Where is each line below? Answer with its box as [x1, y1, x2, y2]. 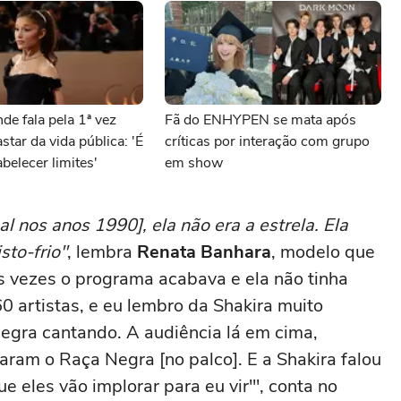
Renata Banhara [132, 240, 271, 264]
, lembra [67, 240, 132, 264]
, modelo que [271, 240, 375, 264]
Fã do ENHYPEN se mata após [165, 110, 356, 130]
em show [165, 153, 223, 173]
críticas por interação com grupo [165, 132, 370, 151]
